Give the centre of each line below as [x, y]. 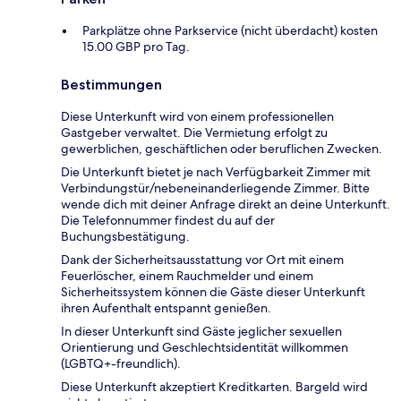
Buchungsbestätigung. [125, 236]
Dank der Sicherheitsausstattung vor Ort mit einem [202, 259]
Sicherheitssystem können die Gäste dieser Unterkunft [213, 291]
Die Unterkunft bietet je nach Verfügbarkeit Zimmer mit [216, 171]
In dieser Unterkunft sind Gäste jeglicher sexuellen [201, 331]
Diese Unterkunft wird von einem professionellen [197, 116]
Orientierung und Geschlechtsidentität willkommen [205, 347]
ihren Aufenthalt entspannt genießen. [166, 307]
